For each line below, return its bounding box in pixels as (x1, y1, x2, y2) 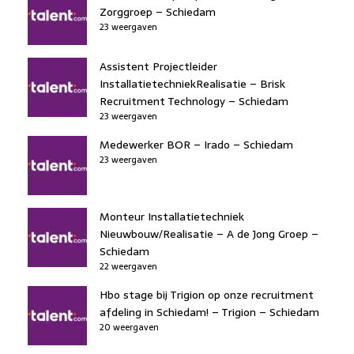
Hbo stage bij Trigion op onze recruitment (100, 285, 314, 303)
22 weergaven (100, 258, 157, 273)
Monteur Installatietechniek (100, 207, 244, 225)
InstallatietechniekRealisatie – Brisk (100, 74, 285, 92)
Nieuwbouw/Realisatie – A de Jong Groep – (100, 224, 318, 243)
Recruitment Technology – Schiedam (100, 92, 288, 110)
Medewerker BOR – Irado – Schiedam (100, 135, 293, 153)
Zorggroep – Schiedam (100, 2, 216, 21)
